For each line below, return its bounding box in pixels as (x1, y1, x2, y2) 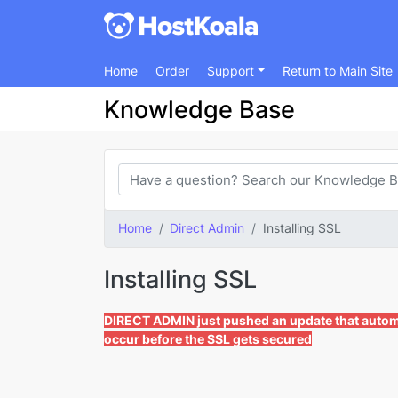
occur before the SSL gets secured (104, 331, 312, 347)
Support (207, 63, 258, 78)
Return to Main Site (283, 63, 394, 78)
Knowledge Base (104, 95, 295, 123)
